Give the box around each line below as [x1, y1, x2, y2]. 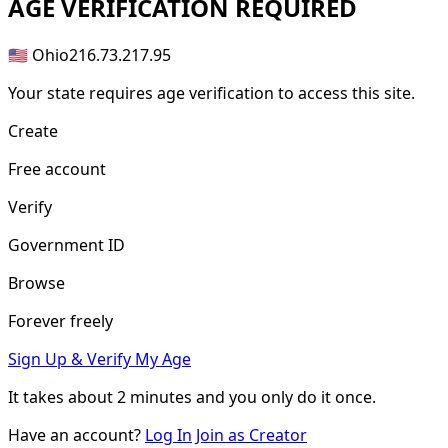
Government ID [8, 233, 125, 256]
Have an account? [8, 423, 145, 446]
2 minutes [117, 385, 192, 408]
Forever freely [8, 309, 113, 332]
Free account [8, 157, 106, 180]
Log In [145, 423, 192, 446]
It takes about [8, 385, 117, 408]
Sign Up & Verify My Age [8, 347, 191, 370]
